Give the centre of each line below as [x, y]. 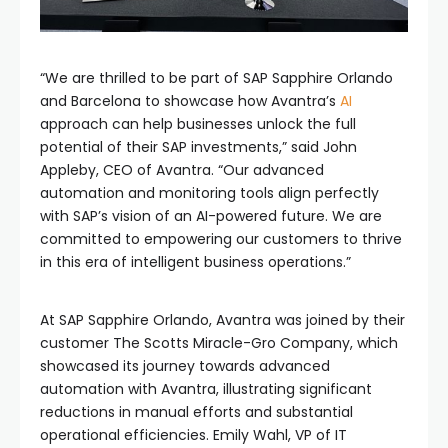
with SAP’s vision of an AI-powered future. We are [211, 215]
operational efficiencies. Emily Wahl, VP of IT [193, 434]
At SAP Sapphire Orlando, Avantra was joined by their [222, 319]
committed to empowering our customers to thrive [221, 238]
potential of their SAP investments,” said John [198, 146]
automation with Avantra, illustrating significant [206, 388]
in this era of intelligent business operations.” [195, 261]
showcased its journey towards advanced [185, 365]
